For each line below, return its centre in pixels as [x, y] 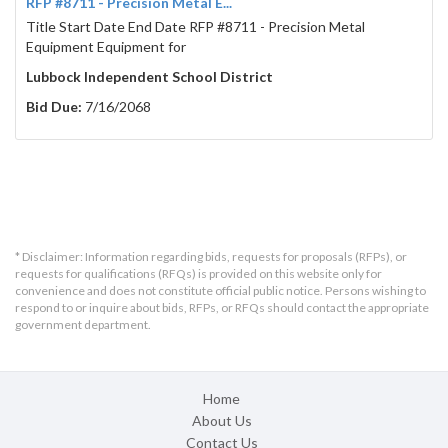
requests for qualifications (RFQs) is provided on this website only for [198, 274]
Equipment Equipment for [106, 47]
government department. [83, 325]
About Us [221, 421]
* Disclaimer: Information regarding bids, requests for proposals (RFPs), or [211, 257]
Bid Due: [54, 107]
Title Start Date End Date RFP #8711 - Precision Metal [195, 27]
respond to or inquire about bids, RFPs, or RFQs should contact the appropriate [222, 308]
